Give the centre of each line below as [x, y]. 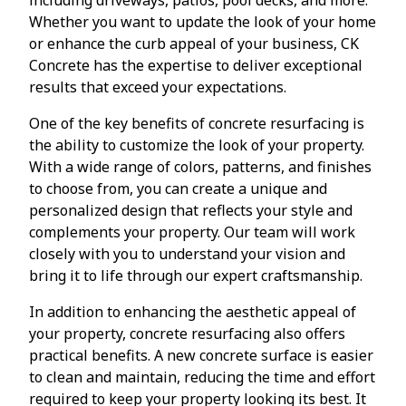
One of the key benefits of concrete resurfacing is [197, 123]
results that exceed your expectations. [158, 87]
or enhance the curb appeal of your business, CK [194, 43]
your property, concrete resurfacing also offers [187, 333]
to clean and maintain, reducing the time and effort [202, 377]
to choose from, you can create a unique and [178, 188]
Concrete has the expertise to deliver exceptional [196, 65]
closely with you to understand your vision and [187, 253]
